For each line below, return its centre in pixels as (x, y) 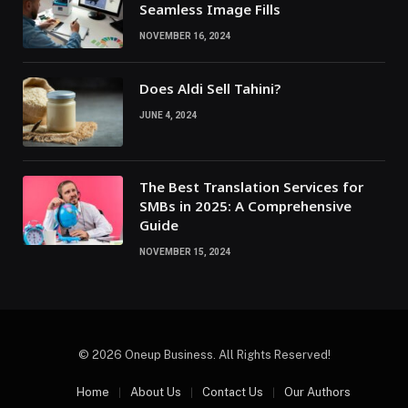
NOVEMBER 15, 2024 (185, 252)
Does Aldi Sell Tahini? (210, 89)
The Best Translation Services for (251, 187)
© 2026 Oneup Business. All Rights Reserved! (204, 355)
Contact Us (232, 393)
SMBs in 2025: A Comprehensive (245, 206)
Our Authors (317, 393)
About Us (155, 393)
